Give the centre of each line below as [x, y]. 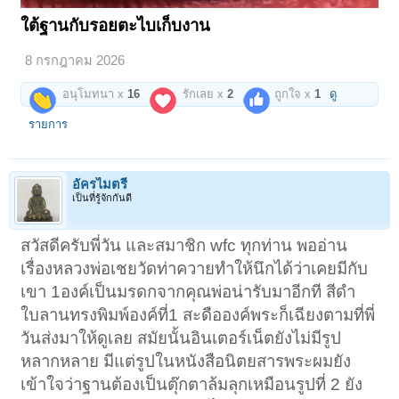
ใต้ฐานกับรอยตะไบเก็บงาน [116, 25]
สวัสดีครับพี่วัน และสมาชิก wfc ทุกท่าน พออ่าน [184, 245]
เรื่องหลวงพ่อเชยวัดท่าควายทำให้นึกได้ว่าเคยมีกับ [195, 268]
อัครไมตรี [100, 184]
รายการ [49, 124]
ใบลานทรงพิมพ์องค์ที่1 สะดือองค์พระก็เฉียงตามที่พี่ [198, 314]
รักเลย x [204, 94]
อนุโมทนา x [94, 94]
